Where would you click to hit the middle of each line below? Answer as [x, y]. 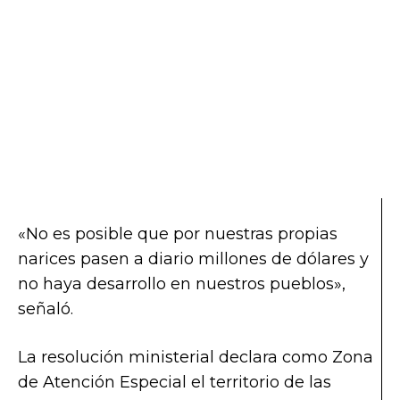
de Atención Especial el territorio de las [175, 382]
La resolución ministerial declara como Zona [196, 357]
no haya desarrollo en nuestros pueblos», [182, 283]
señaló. [46, 308]
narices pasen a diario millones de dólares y [193, 258]
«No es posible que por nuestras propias [178, 233]
